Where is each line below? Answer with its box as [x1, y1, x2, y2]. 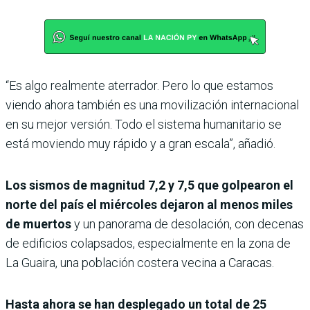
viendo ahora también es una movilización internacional [6, 97, 299, 112]
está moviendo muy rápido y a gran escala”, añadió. [6, 136, 275, 151]
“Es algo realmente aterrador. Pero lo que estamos [6, 77, 273, 93]
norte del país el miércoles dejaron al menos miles [6, 197, 293, 212]
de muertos [6, 216, 71, 231]
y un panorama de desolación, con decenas [71, 216, 304, 231]
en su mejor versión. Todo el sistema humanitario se [6, 116, 282, 131]
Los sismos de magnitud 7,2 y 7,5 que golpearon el [6, 177, 293, 192]
